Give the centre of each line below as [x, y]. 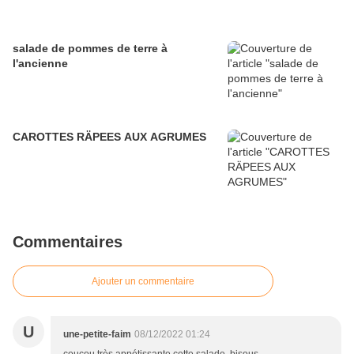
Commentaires [68, 242]
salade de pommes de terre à [90, 49]
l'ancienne [40, 64]
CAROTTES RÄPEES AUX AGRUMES [109, 137]
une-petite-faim [97, 335]
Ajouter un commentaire [143, 282]
